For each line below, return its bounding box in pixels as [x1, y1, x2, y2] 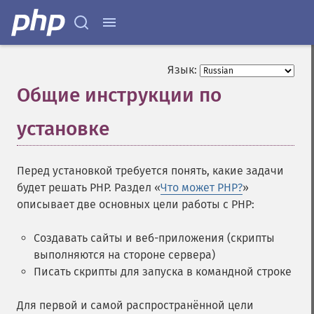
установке [17, 117, 109, 140]
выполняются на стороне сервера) [34, 248, 215, 261]
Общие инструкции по [17, 83, 221, 107]
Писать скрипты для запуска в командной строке [34, 265, 292, 278]
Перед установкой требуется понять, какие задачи [17, 164, 284, 177]
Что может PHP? [161, 181, 243, 194]
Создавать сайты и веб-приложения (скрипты [34, 231, 275, 245]
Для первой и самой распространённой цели [17, 299, 254, 312]
